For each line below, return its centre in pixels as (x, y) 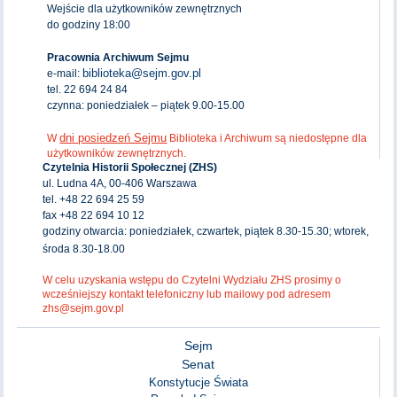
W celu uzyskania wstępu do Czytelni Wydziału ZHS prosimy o (192, 280)
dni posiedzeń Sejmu (113, 137)
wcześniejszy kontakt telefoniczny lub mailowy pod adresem (187, 294)
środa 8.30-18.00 (84, 249)
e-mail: (65, 73)
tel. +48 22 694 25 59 (94, 199)
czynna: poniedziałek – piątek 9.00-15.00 (146, 105)
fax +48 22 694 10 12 (94, 215)
